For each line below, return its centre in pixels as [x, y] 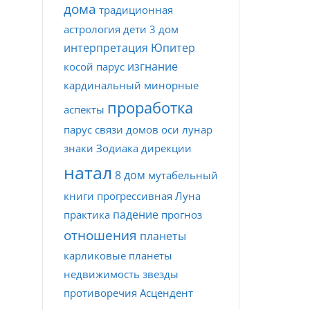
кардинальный [102, 85]
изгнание [153, 66]
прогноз [182, 215]
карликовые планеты [118, 255]
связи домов [127, 129]
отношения [100, 235]
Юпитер [173, 48]
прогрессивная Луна [149, 196]
